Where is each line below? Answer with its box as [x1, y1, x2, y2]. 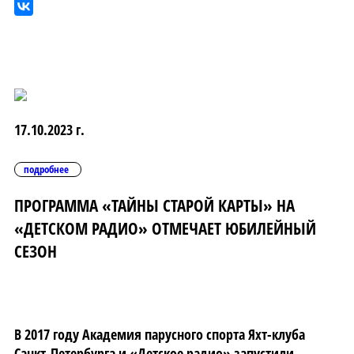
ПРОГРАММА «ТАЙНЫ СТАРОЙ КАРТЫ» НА [14, 193, 295, 217]
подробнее [24, 161, 69, 176]
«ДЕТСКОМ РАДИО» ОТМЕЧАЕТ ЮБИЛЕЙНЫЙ [14, 216, 316, 239]
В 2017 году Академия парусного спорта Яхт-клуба [14, 324, 305, 344]
